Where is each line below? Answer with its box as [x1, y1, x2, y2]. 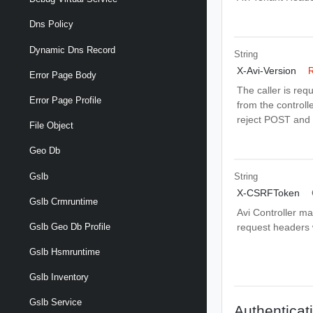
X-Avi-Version [236, 64, 296, 76]
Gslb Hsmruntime [29, 247, 100, 258]
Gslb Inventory [29, 272, 89, 283]
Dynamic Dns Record [29, 44, 115, 55]
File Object [29, 120, 73, 131]
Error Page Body [29, 69, 96, 80]
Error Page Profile [29, 94, 101, 105]
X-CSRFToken [236, 187, 300, 198]
